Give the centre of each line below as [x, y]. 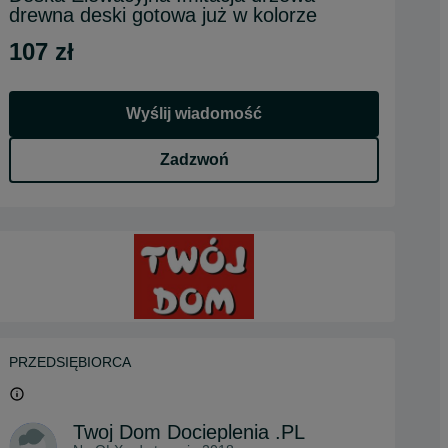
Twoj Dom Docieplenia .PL [189, 432]
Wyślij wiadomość [194, 113]
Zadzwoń [194, 159]
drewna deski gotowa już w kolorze [163, 15]
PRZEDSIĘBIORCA [70, 362]
